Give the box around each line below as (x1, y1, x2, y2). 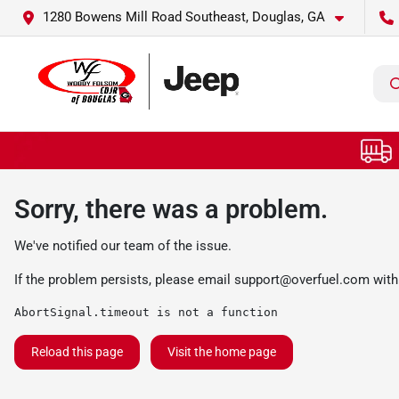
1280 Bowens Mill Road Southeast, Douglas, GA (43, 9, 325, 25)
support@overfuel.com (234, 271, 370, 288)
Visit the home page (167, 344, 276, 359)
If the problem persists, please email (14, 271, 234, 288)
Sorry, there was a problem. (14, 193, 328, 224)
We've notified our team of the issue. (14, 237, 232, 254)
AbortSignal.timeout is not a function (14, 305, 278, 319)
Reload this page (31, 344, 123, 359)
